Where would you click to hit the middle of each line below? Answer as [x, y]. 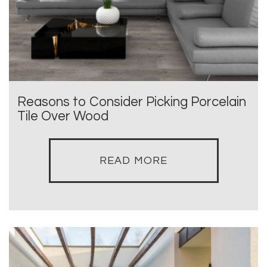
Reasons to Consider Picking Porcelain [132, 102]
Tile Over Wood [63, 116]
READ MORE [133, 160]
